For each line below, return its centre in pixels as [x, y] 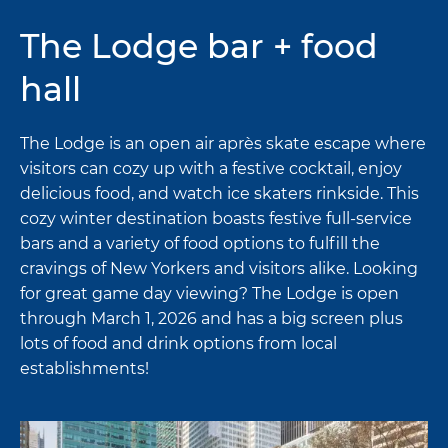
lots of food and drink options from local [178, 344]
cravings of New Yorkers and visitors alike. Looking [219, 269]
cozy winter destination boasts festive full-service [216, 219]
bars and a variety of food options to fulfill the [200, 244]
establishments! [84, 369]
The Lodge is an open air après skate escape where [223, 144]
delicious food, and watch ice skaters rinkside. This [219, 194]
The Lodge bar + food [199, 45]
